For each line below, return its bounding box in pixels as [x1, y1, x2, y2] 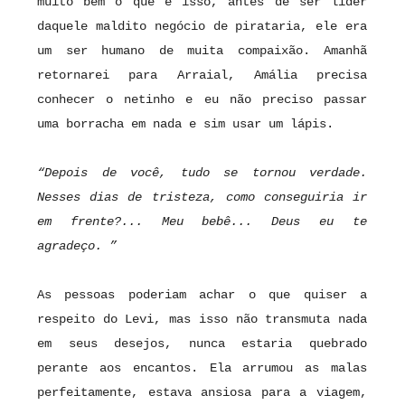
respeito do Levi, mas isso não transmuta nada [37, 312, 367, 327]
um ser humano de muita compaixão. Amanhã [37, 43, 367, 59]
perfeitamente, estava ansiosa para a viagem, [37, 385, 367, 400]
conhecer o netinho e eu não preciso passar [37, 92, 367, 108]
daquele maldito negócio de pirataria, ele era [37, 19, 367, 34]
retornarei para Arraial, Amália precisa [37, 68, 367, 83]
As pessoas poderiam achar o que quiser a [37, 287, 367, 303]
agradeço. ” [37, 239, 117, 254]
